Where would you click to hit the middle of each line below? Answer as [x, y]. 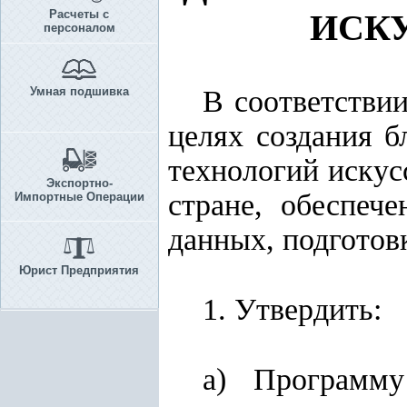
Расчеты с [79, 14]
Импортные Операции [79, 197]
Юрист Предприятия [79, 270]
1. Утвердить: [292, 309]
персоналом [79, 28]
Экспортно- [79, 183]
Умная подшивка [79, 91]
